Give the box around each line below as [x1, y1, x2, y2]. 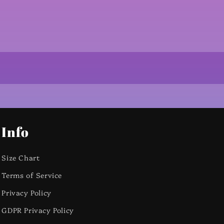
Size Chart [1, 152, 40, 162]
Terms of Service [1, 170, 62, 180]
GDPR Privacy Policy [1, 205, 74, 215]
